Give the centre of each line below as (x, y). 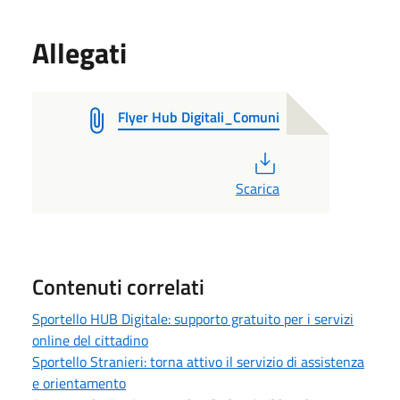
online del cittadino (90, 340)
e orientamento (79, 383)
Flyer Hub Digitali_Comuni (199, 117)
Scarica (257, 188)
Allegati (79, 52)
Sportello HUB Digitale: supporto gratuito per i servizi (193, 318)
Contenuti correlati (118, 286)
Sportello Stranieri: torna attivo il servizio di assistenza (198, 361)
